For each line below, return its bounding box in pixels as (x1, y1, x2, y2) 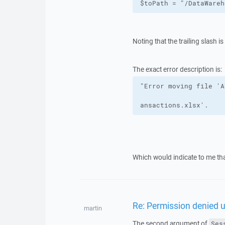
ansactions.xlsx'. (140, 101, 208, 109)
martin (83, 204, 102, 212)
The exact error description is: (132, 65, 222, 74)
